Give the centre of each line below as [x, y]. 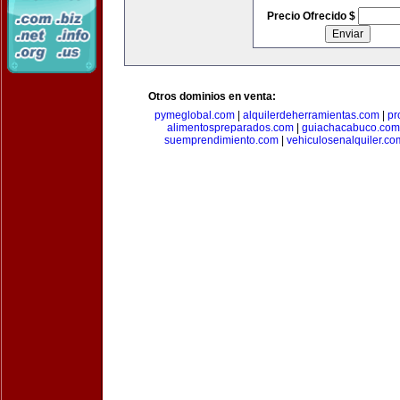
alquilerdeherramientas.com [311, 115]
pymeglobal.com [194, 115]
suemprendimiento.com [221, 140]
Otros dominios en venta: [212, 96]
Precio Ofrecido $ [312, 16]
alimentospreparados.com [230, 128]
